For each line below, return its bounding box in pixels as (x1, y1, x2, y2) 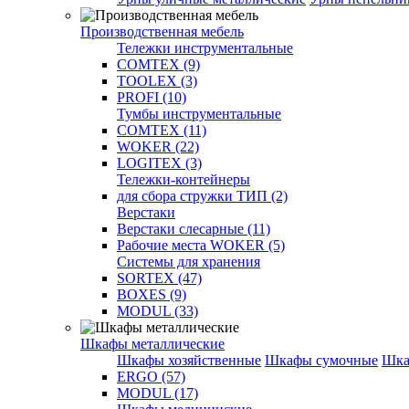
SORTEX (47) (117, 270, 202, 286)
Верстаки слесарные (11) (117, 221, 270, 236)
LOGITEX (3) (117, 155, 202, 171)
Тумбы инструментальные (117, 106, 281, 121)
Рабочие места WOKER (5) (117, 237, 285, 253)
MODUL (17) (117, 385, 198, 401)
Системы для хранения (117, 254, 260, 269)
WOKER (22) (117, 139, 199, 154)
